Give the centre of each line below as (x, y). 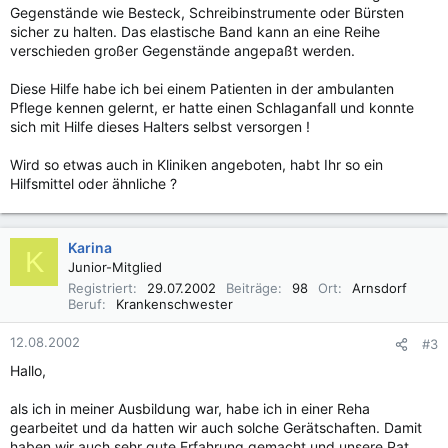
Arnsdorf (379, 288)
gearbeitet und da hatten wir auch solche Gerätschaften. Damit (216, 427)
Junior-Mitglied (115, 267)
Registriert (100, 288)
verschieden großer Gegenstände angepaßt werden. (182, 50)
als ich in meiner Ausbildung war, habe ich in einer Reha (190, 408)
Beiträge (252, 288)
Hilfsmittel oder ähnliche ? (93, 183)
